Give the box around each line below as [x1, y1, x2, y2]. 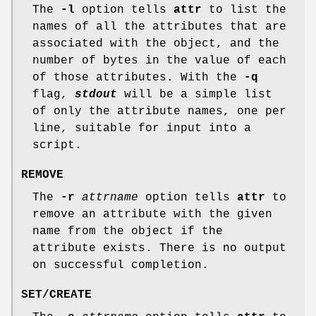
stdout [75, 88, 117, 102]
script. [32, 139, 82, 152]
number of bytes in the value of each [32, 54, 286, 68]
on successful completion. [32, 259, 209, 272]
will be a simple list [117, 88, 272, 102]
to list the [202, 4, 286, 17]
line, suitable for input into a [32, 122, 251, 135]
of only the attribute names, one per [32, 105, 286, 119]
